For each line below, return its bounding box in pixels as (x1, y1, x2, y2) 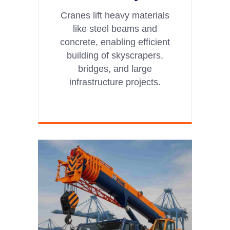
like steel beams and (73, 23, 157, 34)
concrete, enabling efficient (60, 36, 170, 47)
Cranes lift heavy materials (61, 10, 169, 21)
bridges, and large (78, 63, 152, 74)
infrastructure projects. (69, 76, 161, 87)
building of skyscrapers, (67, 50, 163, 61)
